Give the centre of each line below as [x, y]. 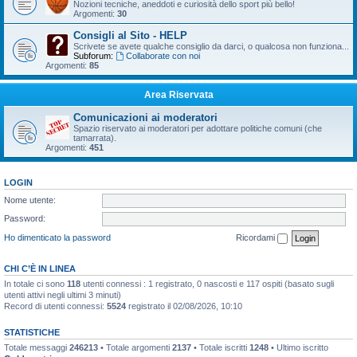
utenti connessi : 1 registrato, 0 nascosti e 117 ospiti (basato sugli [207, 283]
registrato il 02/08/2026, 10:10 [184, 306]
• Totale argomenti [135, 347]
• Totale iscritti [220, 347]
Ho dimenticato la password [57, 237]
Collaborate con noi [163, 56]
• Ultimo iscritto [298, 347]
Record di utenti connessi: [55, 306]
